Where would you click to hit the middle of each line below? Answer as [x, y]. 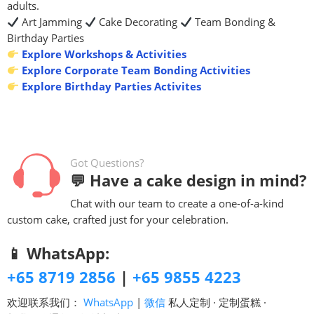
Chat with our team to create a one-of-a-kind [177, 203]
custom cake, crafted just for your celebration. [118, 219]
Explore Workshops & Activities [102, 54]
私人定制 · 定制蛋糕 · [216, 302]
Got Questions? [107, 163]
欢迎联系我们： [45, 302]
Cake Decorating [138, 22]
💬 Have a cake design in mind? [189, 180]
